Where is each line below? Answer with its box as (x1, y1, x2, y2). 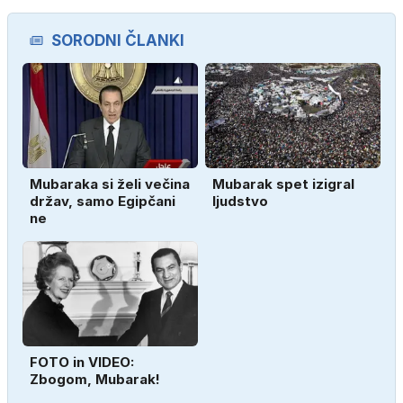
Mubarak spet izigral (212, 175, 354, 193)
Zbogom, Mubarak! (30, 371, 160, 389)
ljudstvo (212, 193, 268, 210)
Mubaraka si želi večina (30, 175, 190, 193)
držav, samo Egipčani (30, 193, 175, 210)
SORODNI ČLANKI (51, 31, 184, 50)
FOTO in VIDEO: (30, 354, 134, 372)
